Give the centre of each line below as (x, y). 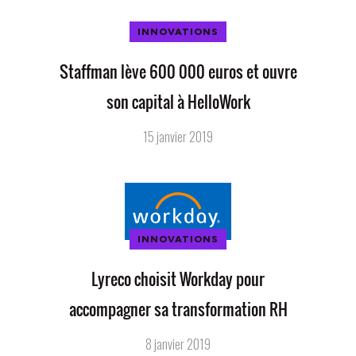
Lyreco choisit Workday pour (178, 279)
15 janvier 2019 (178, 137)
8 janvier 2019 (178, 344)
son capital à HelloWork (178, 102)
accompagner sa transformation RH (178, 310)
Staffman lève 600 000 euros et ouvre (178, 72)
